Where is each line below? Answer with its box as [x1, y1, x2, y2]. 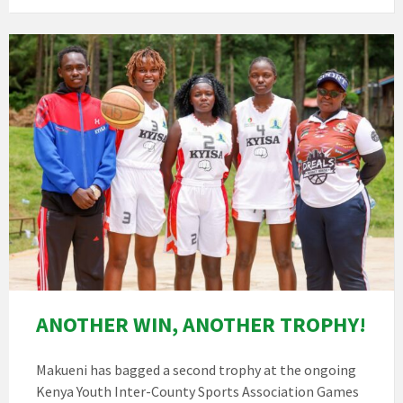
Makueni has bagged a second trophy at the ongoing [36, 361, 356, 380]
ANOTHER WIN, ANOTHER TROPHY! [36, 310, 366, 339]
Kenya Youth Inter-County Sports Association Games [36, 382, 359, 401]
